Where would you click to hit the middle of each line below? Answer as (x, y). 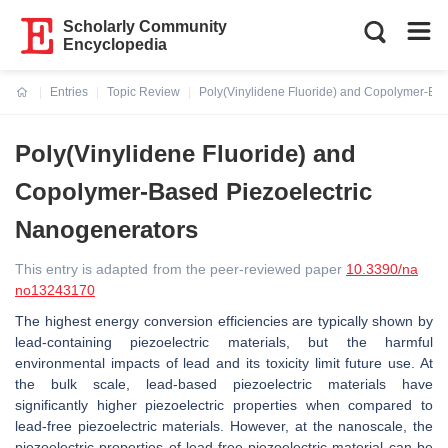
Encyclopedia (115, 44)
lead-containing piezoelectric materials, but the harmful (224, 342)
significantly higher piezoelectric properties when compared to (224, 405)
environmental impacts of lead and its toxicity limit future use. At (224, 363)
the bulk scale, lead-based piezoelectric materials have (224, 384)
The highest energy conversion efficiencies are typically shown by (224, 321)
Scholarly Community (145, 26)
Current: (39, 104)
